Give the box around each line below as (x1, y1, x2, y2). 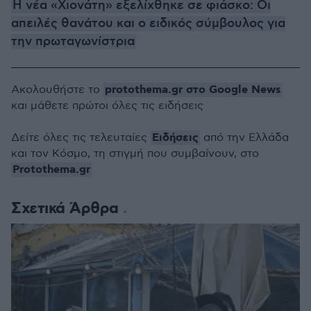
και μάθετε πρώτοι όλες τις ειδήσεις (11, 99, 203, 112)
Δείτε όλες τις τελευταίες (11, 131, 151, 144)
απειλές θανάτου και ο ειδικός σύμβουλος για (11, 16, 285, 31)
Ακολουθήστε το (11, 83, 103, 96)
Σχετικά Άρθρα (11, 199, 123, 219)
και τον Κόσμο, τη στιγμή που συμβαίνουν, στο (11, 147, 259, 160)
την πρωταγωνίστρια (11, 34, 135, 49)
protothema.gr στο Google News (105, 83, 281, 97)
